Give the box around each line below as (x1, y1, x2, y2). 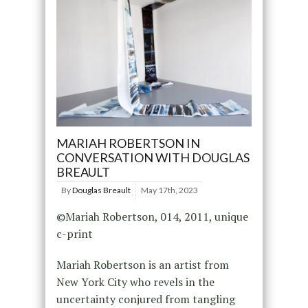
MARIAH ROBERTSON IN (56, 135, 200, 151)
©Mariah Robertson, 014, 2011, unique (56, 208, 248, 224)
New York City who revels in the (56, 274, 214, 289)
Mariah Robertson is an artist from (56, 256, 229, 272)
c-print (56, 225, 93, 241)
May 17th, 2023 (140, 184, 198, 195)
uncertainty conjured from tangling (56, 291, 235, 307)
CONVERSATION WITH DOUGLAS (56, 149, 250, 165)
